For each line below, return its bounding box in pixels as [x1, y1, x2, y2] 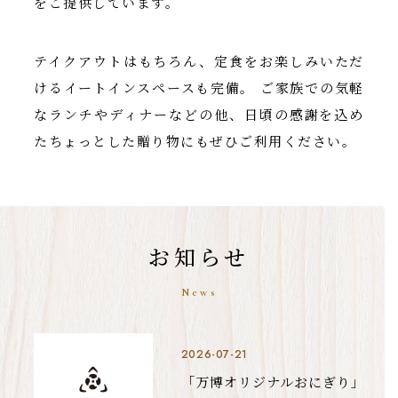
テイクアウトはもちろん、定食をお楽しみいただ [34, 52, 364, 70]
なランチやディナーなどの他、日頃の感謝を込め [34, 105, 364, 123]
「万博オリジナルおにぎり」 [180, 372, 364, 392]
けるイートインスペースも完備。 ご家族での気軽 [34, 78, 364, 97]
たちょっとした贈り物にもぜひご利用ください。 [34, 131, 357, 150]
